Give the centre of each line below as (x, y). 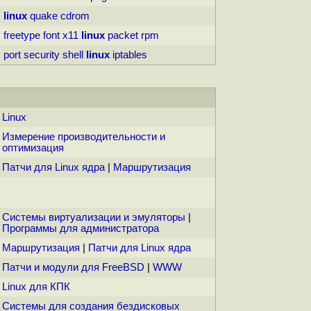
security (42, 55)
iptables (130, 55)
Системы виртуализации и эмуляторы (94, 218)
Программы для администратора (81, 229)
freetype (22, 36)
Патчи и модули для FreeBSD (73, 268)
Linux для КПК (36, 287)
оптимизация (33, 148)
